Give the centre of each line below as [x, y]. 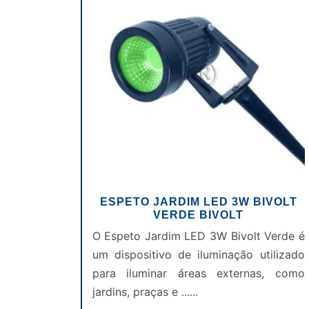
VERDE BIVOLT [199, 215]
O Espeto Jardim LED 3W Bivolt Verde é [198, 236]
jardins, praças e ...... [145, 292]
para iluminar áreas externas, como [198, 273]
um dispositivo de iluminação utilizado [198, 255]
